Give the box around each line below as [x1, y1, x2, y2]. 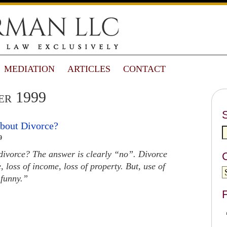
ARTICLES [67, 64, 110, 74]
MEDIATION [4, 64, 55, 74]
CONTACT [123, 64, 166, 74]
